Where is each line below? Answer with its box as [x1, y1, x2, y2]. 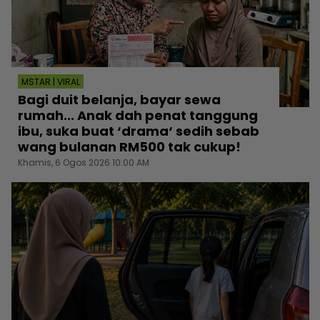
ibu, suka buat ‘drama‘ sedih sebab [18, 122, 259, 141]
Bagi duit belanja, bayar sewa [18, 91, 221, 109]
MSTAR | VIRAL [21, 76, 80, 89]
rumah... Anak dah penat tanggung [18, 106, 258, 125]
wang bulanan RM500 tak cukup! [18, 138, 241, 156]
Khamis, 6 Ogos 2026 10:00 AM [18, 156, 149, 169]
